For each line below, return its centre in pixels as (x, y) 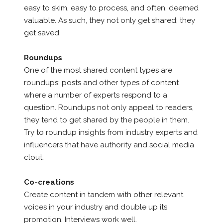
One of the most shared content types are (98, 70)
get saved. (42, 33)
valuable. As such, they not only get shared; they (109, 20)
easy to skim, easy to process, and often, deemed (111, 8)
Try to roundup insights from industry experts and (111, 132)
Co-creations (49, 182)
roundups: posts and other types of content (101, 82)
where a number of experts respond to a (95, 95)
